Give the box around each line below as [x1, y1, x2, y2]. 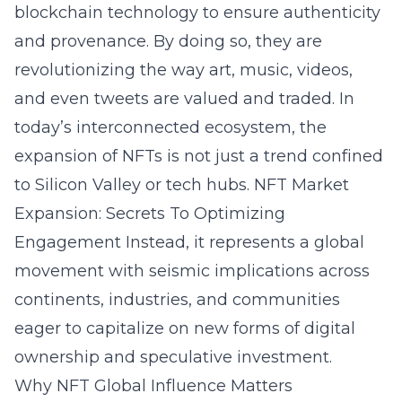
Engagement [14, 232, 121, 252]
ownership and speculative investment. [14, 347, 332, 367]
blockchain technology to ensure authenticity [14, 3, 380, 22]
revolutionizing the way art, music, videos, [14, 60, 353, 80]
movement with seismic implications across [14, 261, 370, 281]
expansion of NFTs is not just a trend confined [14, 146, 383, 166]
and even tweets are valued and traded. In [14, 89, 354, 109]
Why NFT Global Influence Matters [14, 376, 293, 396]
